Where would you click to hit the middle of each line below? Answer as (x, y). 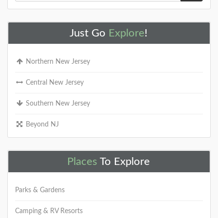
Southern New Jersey (57, 104)
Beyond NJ (41, 125)
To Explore (124, 162)
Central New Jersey (54, 83)
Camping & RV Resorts (49, 211)
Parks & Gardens (40, 191)
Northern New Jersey (57, 62)
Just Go (89, 33)
